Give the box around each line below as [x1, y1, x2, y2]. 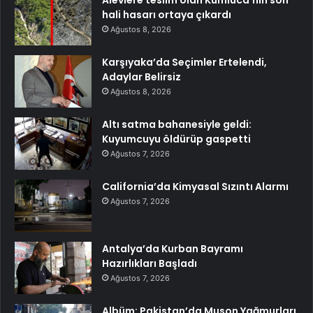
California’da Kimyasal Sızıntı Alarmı [102, 180, 289, 194]
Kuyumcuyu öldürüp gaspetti [102, 132, 251, 147]
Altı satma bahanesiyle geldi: [102, 117, 252, 132]
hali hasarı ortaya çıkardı [102, 8, 231, 22]
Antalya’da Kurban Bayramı [102, 242, 243, 256]
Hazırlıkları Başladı [102, 256, 197, 271]
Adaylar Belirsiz [102, 70, 181, 85]
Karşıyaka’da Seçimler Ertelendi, [102, 55, 267, 70]
